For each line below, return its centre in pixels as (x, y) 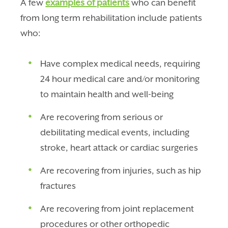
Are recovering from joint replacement (117, 209)
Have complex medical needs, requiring (120, 64)
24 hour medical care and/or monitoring (120, 79)
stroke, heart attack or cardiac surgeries (119, 148)
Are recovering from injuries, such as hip (121, 171)
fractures (58, 186)
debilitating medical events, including (115, 133)
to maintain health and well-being (107, 94)
